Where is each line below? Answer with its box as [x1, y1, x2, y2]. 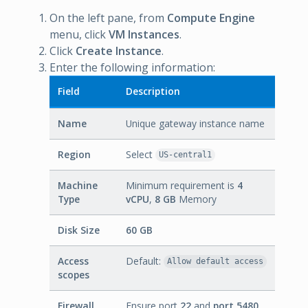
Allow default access [166, 256, 263, 267]
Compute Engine [167, 10, 255, 25]
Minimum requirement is [126, 178, 237, 192]
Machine [58, 178, 98, 192]
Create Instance [76, 43, 162, 58]
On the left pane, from [49, 10, 167, 25]
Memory [176, 192, 217, 206]
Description [126, 84, 180, 98]
